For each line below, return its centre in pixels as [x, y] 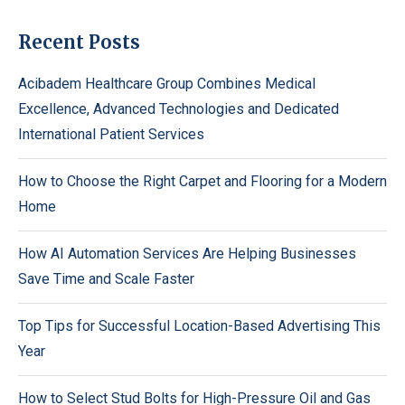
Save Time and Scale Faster [106, 279]
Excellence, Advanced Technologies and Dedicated [179, 109]
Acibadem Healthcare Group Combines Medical [167, 84]
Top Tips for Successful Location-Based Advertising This [199, 326]
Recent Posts [79, 42]
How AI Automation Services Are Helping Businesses [187, 254]
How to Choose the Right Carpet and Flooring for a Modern [202, 181]
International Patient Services [111, 134]
